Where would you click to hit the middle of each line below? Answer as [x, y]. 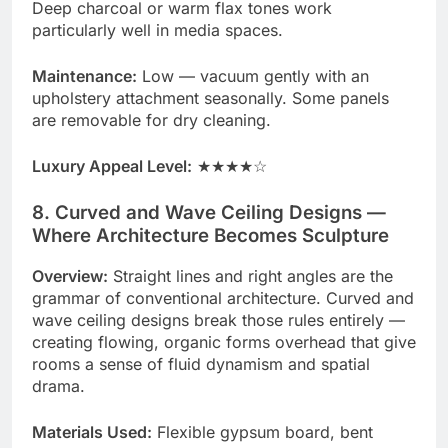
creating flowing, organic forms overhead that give [224, 342]
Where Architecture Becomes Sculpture [210, 235]
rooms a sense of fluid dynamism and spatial [201, 364]
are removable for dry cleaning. [151, 119]
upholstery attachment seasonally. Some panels [210, 97]
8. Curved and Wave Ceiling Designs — [209, 212]
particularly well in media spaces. [157, 29]
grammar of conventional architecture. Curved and [223, 298]
